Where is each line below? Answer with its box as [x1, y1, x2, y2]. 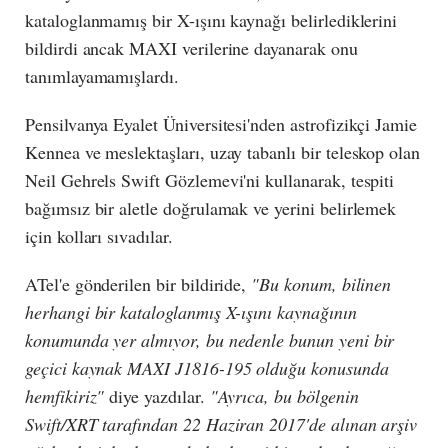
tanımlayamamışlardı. [25, 63, 179, 88]
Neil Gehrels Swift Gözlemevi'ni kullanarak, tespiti [25, 167, 395, 192]
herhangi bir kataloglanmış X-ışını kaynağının [25, 299, 357, 324]
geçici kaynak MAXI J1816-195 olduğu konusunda [25, 355, 389, 380]
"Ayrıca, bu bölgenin [209, 383, 359, 408]
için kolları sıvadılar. [25, 223, 173, 248]
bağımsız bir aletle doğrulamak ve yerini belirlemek [25, 195, 397, 220]
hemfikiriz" [25, 383, 110, 408]
